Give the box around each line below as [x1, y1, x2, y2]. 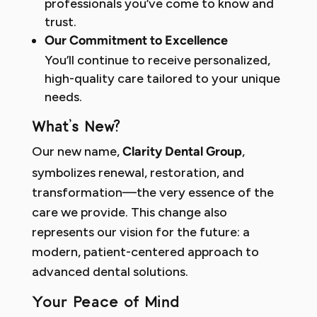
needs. [44, 88, 82, 105]
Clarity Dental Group [122, 145, 242, 159]
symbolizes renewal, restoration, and [31, 164, 244, 180]
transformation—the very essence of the [31, 184, 274, 200]
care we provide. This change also [31, 204, 227, 220]
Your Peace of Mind [31, 292, 179, 311]
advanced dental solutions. [31, 263, 188, 279]
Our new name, [31, 143, 120, 159]
